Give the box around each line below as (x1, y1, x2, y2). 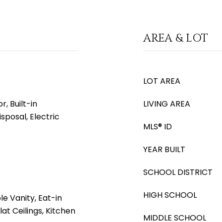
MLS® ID (143, 121, 172, 132)
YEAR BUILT (143, 144, 185, 155)
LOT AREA (143, 75, 180, 87)
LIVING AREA (143, 98, 190, 110)
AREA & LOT (143, 31, 208, 46)
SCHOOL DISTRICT (143, 166, 213, 178)
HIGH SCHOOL (143, 189, 197, 201)
